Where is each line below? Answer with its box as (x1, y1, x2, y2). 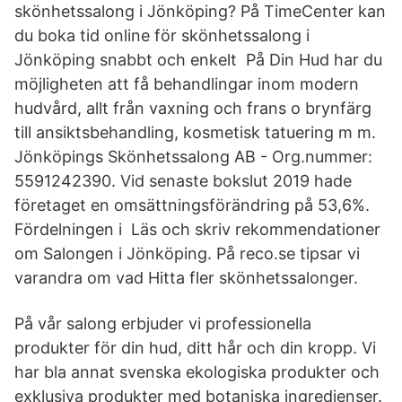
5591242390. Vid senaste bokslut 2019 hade (14, 171, 352, 190)
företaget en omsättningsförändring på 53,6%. (14, 196, 370, 214)
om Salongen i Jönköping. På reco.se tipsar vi (14, 244, 360, 263)
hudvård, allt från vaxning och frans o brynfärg (14, 99, 371, 118)
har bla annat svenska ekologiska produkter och (14, 363, 380, 381)
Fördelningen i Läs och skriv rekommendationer (14, 220, 380, 239)
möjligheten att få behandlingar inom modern (14, 74, 359, 93)
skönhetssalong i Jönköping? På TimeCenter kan (14, 2, 386, 21)
